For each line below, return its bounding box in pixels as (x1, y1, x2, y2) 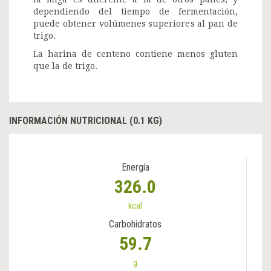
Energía (121, 161, 149, 173)
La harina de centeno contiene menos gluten (33, 48, 238, 59)
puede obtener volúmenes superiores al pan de (33, 18, 238, 28)
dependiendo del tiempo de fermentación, (33, 6, 238, 16)
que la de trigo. (33, 60, 97, 71)
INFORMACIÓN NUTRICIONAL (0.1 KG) (9, 114, 162, 126)
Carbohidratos (109, 218, 162, 230)
